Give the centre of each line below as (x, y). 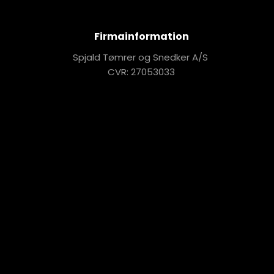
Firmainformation (141, 36)
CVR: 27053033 (142, 72)
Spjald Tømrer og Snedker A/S (141, 57)
